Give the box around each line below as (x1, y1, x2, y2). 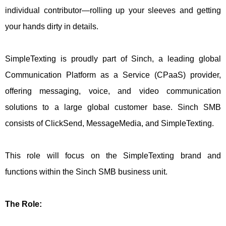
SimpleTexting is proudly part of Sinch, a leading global (5, 54, 221, 63)
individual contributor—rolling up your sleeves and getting (5, 6, 221, 15)
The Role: (5, 200, 42, 208)
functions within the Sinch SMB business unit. (5, 167, 169, 176)
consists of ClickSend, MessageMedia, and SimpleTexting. (5, 119, 216, 128)
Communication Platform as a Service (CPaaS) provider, (5, 71, 221, 79)
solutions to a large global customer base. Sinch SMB (5, 103, 221, 111)
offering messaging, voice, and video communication (5, 87, 221, 95)
